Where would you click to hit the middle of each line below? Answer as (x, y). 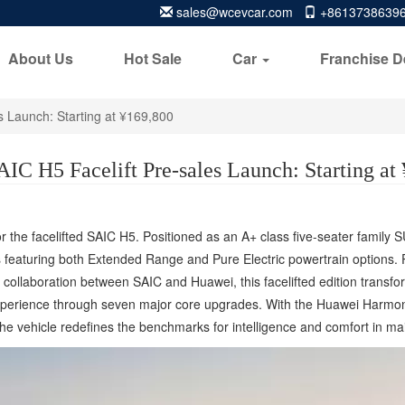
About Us (41, 58)
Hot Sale (153, 58)
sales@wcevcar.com (235, 12)
